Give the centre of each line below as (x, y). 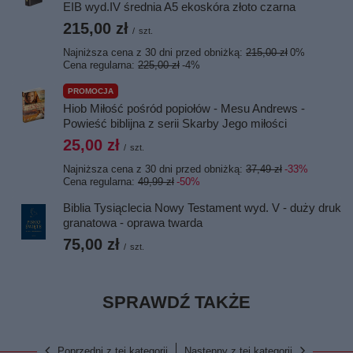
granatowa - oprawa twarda (133, 223)
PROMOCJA (91, 91)
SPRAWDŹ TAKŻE (176, 302)
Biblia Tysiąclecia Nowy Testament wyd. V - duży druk (202, 208)
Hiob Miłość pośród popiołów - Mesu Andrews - (184, 108)
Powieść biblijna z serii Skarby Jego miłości (175, 123)
